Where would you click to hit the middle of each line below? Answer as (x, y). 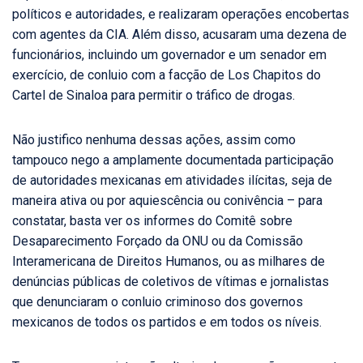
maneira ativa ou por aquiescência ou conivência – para (167, 201)
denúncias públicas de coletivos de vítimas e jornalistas (171, 282)
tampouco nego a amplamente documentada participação (173, 160)
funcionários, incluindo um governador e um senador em (169, 55)
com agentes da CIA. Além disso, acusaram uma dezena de (179, 35)
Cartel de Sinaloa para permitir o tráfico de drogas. (154, 96)
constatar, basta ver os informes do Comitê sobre (152, 221)
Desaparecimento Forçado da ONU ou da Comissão (158, 241)
